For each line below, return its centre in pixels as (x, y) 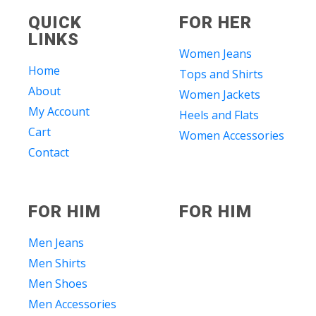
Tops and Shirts (221, 74)
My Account (59, 111)
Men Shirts (57, 263)
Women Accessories (232, 135)
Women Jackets (220, 94)
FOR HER (215, 22)
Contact (49, 152)
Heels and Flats (219, 115)
